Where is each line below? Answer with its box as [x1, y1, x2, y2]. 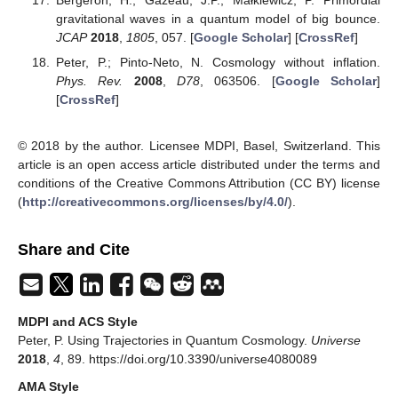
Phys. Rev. [55, 73, 123, 88]
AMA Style [18, 379, 79, 394]
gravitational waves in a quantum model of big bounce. [55, 11, 380, 26]
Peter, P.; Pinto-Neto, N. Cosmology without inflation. [55, 54, 380, 69]
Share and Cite [18, 241, 130, 259]
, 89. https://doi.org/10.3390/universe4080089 [60, 352, 317, 367]
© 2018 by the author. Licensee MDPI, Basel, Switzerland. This [18, 139, 380, 154]
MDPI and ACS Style [18, 314, 138, 330]
